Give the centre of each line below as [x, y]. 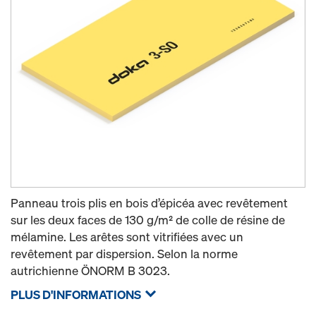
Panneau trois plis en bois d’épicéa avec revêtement [149, 203]
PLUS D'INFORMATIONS [76, 294]
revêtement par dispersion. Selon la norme [124, 254]
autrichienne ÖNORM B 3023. [90, 271]
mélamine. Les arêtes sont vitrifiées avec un [127, 237]
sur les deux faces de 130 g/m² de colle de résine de [148, 220]
